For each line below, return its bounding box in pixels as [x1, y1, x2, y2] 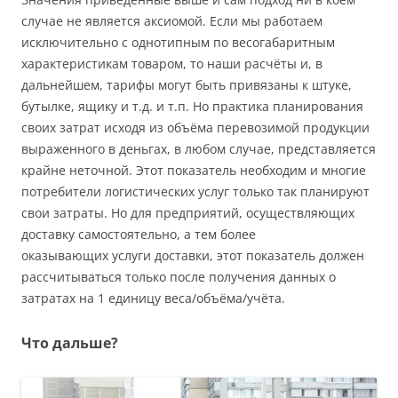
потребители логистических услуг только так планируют [21, 183, 370, 201]
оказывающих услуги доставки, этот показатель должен [21, 247, 364, 265]
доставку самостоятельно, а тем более [21, 226, 256, 243]
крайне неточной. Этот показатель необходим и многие [21, 162, 366, 179]
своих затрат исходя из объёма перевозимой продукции [21, 119, 370, 137]
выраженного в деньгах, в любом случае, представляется [21, 140, 376, 158]
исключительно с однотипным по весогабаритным [21, 34, 335, 52]
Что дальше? [21, 333, 118, 354]
